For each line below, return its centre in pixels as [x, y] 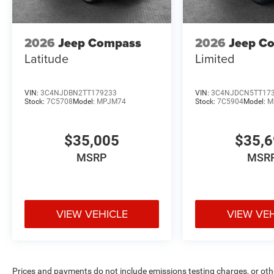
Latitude [46, 59]
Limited [215, 59]
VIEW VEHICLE [92, 214]
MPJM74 [111, 101]
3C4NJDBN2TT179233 [79, 93]
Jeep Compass [100, 43]
